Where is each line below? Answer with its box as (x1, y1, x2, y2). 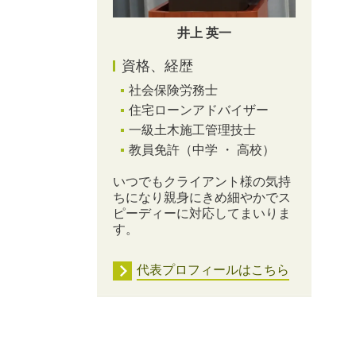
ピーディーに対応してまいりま (113, 206, 291, 220)
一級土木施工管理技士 (129, 122, 256, 137)
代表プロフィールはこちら (137, 262, 289, 277)
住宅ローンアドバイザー (129, 103, 269, 117)
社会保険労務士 (129, 83, 218, 97)
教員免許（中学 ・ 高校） (129, 142, 275, 157)
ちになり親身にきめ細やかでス (113, 190, 291, 204)
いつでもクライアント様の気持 (113, 174, 291, 188)
